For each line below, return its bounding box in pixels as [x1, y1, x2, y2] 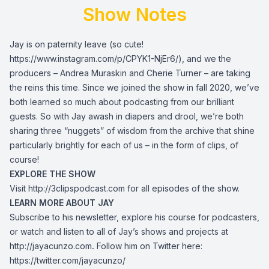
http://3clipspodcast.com [28, 183, 125, 193]
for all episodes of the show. [125, 183, 242, 193]
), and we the [178, 53, 231, 64]
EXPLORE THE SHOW [10, 169, 95, 179]
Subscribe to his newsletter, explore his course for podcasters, [10, 212, 259, 222]
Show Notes [82, 4, 187, 25]
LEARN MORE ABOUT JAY [10, 198, 114, 208]
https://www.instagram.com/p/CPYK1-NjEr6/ [10, 53, 178, 64]
